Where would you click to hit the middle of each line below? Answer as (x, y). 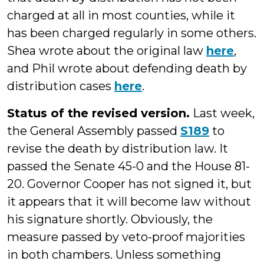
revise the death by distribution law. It (118, 148)
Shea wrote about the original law (107, 51)
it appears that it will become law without (129, 202)
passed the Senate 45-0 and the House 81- (128, 166)
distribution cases (61, 86)
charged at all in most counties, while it (121, 15)
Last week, (222, 113)
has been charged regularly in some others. (132, 33)
